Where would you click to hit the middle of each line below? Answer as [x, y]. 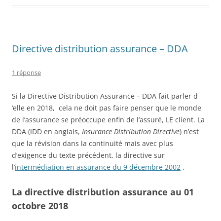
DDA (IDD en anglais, [47, 131]
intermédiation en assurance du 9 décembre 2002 [98, 167]
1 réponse [26, 72]
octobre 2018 [40, 205]
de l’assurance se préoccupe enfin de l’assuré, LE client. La [108, 119]
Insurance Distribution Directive [131, 131]
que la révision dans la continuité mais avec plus [92, 143]
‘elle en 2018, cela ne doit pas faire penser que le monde [107, 108]
